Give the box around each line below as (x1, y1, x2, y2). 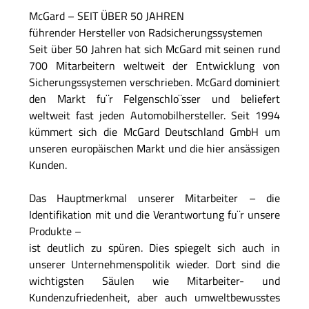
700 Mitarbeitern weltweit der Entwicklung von (28, 57, 280, 74)
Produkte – (28, 223, 81, 240)
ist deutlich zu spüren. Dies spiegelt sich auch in (28, 239, 280, 257)
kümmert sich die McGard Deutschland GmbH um (28, 123, 280, 141)
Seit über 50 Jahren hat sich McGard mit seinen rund (28, 41, 280, 58)
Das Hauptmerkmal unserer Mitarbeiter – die (28, 190, 280, 207)
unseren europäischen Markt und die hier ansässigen (28, 140, 280, 157)
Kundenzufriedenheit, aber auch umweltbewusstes (28, 289, 280, 306)
